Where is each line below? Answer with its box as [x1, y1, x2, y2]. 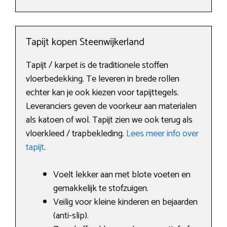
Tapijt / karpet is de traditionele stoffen [26, 58, 168, 73]
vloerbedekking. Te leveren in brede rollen [26, 71, 179, 87]
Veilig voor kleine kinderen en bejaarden [53, 195, 198, 210]
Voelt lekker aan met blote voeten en [53, 167, 191, 183]
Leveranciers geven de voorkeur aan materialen [26, 99, 197, 115]
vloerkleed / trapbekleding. [26, 126, 126, 142]
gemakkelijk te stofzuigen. [53, 181, 148, 197]
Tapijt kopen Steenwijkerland [26, 34, 144, 51]
